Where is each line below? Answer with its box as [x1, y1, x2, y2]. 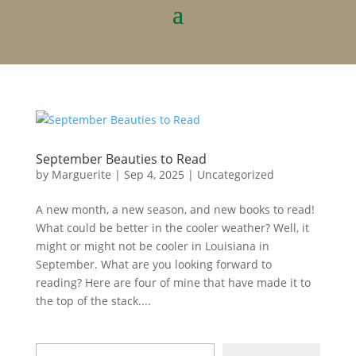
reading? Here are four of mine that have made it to [35, 275, 311, 290]
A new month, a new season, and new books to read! [35, 202, 315, 217]
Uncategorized [196, 167, 274, 182]
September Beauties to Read [35, 150, 207, 168]
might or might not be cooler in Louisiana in [35, 238, 269, 253]
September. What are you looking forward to [35, 257, 272, 272]
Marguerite [51, 167, 111, 182]
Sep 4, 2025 [123, 167, 184, 182]
